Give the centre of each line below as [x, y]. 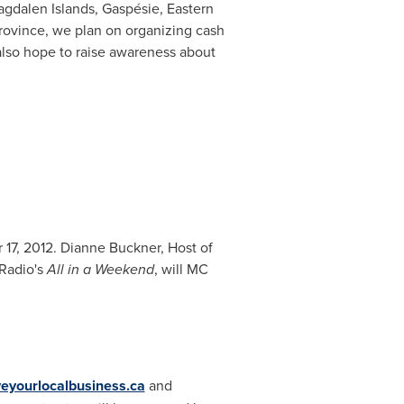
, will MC [181, 269]
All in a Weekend [100, 269]
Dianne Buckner [110, 247]
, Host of [186, 247]
